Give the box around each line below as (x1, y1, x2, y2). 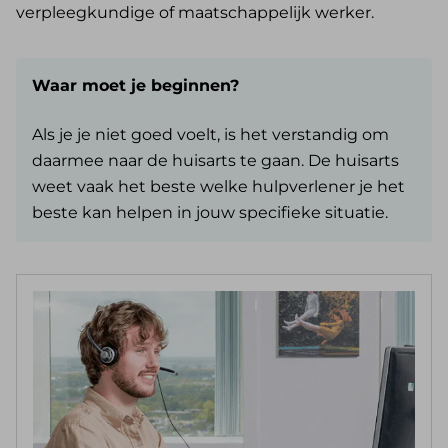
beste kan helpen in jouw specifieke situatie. (32, 202, 388, 222)
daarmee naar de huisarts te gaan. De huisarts (32, 150, 399, 170)
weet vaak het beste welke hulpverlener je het (32, 176, 405, 196)
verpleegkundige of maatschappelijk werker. (16, 2, 374, 22)
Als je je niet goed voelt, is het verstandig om (32, 124, 389, 144)
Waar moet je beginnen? (32, 75, 239, 95)
